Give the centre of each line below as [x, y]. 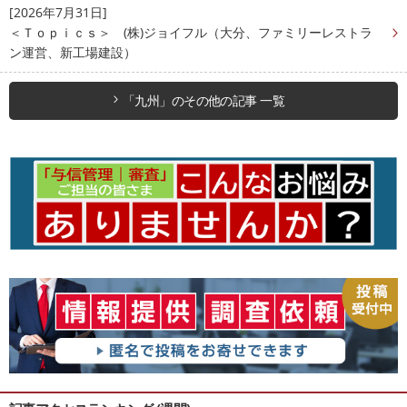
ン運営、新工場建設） [73, 52]
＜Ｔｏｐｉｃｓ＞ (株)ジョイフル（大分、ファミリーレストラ [191, 32]
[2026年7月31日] [58, 12]
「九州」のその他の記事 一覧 [203, 100]
